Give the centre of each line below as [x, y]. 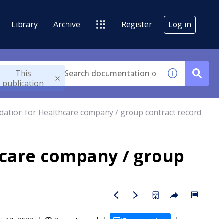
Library [24, 24]
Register [137, 24]
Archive [67, 24]
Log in [180, 24]
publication [23, 83]
